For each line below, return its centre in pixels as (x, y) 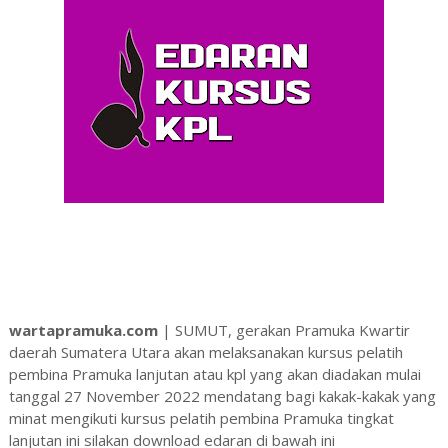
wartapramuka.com (83, 330)
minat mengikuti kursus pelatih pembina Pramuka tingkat (201, 418)
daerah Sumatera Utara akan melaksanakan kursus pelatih (205, 352)
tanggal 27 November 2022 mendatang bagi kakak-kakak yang (222, 396)
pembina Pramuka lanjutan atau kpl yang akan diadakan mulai (214, 374)
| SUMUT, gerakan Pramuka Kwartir (283, 330)
